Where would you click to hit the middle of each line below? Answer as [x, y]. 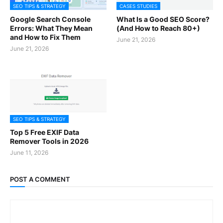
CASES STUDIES [138, 6]
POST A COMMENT [40, 179]
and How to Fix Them [45, 37]
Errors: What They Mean [51, 28]
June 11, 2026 [29, 152]
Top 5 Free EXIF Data [45, 132]
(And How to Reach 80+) [158, 28]
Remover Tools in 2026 [49, 141]
